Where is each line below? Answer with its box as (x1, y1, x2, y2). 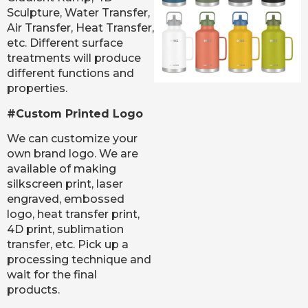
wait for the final (7, 268, 97, 282)
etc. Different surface (7, 36, 123, 50)
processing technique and (7, 253, 151, 267)
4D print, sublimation (7, 223, 124, 236)
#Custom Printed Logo (7, 107, 143, 120)
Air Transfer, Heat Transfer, (7, 21, 154, 35)
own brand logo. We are (7, 147, 138, 161)
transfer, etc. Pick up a (7, 238, 129, 252)
